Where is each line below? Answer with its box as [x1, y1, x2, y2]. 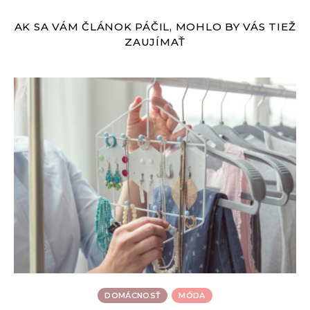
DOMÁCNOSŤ [104, 290, 161, 300]
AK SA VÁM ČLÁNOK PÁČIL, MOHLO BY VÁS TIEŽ [14, 20, 296, 34]
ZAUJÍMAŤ [125, 35, 185, 49]
